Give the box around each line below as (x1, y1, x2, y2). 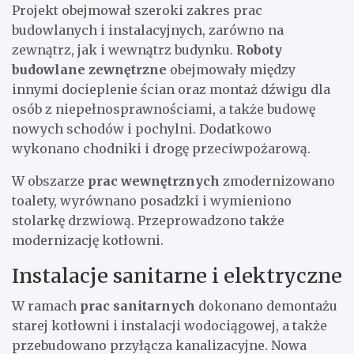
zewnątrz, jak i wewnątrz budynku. (12, 41, 236, 58)
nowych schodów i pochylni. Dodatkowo (12, 120, 272, 137)
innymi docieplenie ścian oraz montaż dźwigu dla (12, 81, 330, 97)
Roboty (236, 41, 282, 58)
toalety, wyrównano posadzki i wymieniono (12, 192, 292, 209)
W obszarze (12, 172, 88, 189)
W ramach (12, 297, 80, 314)
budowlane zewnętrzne (12, 61, 167, 77)
